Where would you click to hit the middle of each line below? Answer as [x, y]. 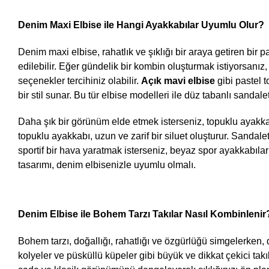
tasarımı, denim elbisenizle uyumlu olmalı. [107, 165]
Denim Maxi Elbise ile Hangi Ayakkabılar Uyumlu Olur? [141, 25]
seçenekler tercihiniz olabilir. [80, 81]
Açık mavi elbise [178, 81]
